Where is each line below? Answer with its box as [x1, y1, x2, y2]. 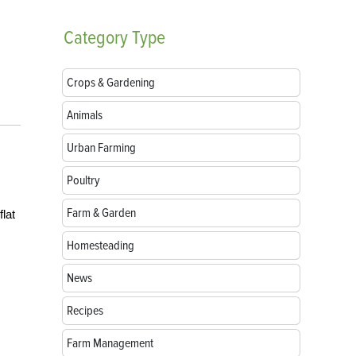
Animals [67, 107, 103, 123]
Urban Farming [67, 140, 136, 156]
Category [64, 26, 128, 49]
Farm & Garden [67, 205, 136, 221]
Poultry [67, 172, 100, 188]
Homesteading [67, 238, 134, 253]
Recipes [67, 303, 103, 319]
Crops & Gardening [67, 75, 155, 91]
